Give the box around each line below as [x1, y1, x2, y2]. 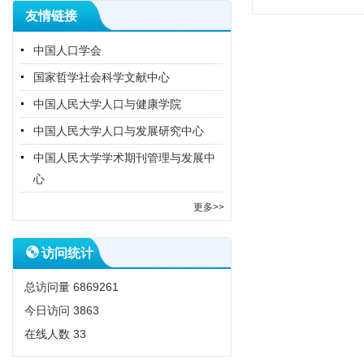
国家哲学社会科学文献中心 [33, 71, 170, 84]
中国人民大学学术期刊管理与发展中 [33, 151, 215, 164]
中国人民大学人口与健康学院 [33, 97, 181, 110]
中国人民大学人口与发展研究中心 [33, 124, 204, 137]
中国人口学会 [33, 44, 102, 57]
